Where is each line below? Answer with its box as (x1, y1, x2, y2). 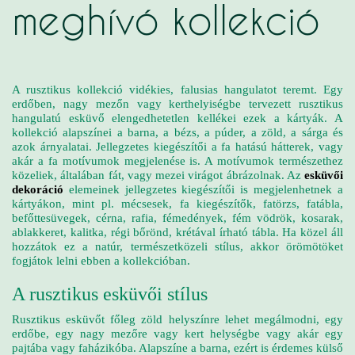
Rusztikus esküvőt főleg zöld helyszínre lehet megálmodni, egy (12, 313, 343, 326)
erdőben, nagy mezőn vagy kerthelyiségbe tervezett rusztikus (12, 97, 343, 110)
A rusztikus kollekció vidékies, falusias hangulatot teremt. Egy (12, 83, 343, 96)
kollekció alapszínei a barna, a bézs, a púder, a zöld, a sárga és (12, 126, 343, 139)
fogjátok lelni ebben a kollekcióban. (12, 254, 190, 267)
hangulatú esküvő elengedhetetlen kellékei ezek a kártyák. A (12, 112, 343, 124)
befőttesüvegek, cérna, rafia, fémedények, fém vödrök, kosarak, (12, 212, 343, 224)
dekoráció (12, 183, 63, 196)
